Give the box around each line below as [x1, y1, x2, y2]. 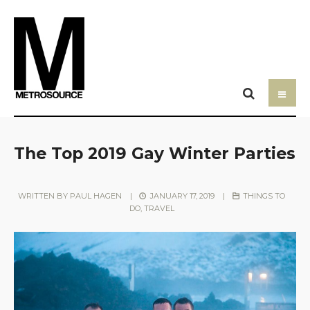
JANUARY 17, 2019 [148, 190, 215, 201]
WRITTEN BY [17, 190, 70, 201]
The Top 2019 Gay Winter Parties [14, 143, 295, 163]
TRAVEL [143, 203, 174, 213]
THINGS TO [243, 190, 286, 201]
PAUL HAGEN [69, 190, 122, 201]
